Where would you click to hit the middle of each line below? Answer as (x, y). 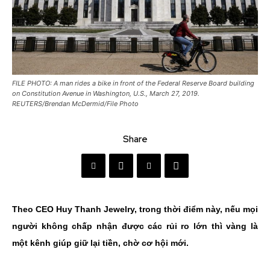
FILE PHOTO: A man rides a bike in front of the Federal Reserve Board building (133, 83)
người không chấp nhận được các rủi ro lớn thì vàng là (135, 226)
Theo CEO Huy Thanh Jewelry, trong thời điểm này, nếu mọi (135, 209)
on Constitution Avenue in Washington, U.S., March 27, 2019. (106, 94)
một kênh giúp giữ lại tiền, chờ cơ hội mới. (100, 243)
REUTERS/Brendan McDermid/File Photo (75, 104)
